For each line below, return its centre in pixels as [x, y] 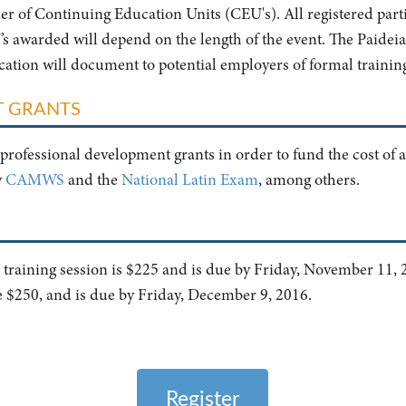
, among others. [309, 180]
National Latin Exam [189, 180]
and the [92, 180]
